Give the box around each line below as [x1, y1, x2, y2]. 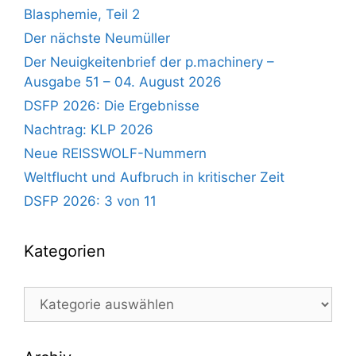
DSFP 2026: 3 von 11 [24, 192, 157, 209]
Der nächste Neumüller [24, 29, 170, 46]
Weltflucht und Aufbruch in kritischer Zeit [24, 168, 284, 185]
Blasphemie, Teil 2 [24, 6, 140, 22]
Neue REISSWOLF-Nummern [24, 145, 207, 161]
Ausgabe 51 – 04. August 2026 [24, 73, 222, 90]
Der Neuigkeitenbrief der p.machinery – [24, 53, 274, 70]
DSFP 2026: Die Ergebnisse [24, 97, 199, 114]
